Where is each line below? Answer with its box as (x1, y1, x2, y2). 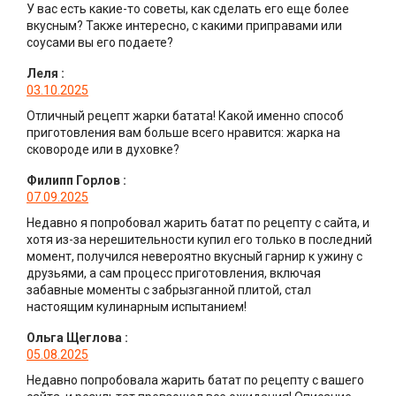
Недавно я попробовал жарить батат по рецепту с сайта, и (27, 215, 369, 230)
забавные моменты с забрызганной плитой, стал (27, 282, 311, 297)
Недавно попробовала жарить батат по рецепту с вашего (27, 372, 364, 387)
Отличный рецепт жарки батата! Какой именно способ (27, 108, 344, 123)
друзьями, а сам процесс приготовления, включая (27, 265, 321, 280)
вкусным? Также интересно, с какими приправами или (27, 18, 342, 33)
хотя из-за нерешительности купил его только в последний (27, 232, 372, 247)
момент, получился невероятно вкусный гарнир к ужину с (27, 248, 362, 263)
